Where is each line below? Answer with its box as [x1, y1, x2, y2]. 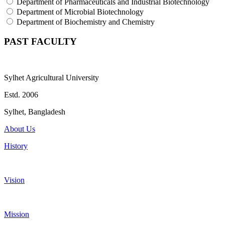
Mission [4, 210, 29, 219]
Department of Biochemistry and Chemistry [17, 18, 155, 27]
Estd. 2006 [4, 90, 38, 99]
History [4, 142, 28, 151]
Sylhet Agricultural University [4, 73, 99, 82]
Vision [4, 176, 25, 185]
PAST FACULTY [4, 36, 77, 47]
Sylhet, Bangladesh [4, 107, 65, 117]
